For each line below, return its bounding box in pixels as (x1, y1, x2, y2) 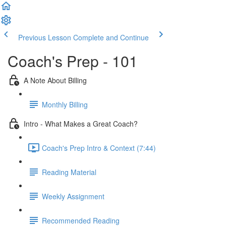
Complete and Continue (73, 32, 149, 42)
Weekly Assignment (42, 191, 104, 201)
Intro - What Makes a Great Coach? (24, 118, 138, 129)
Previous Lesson (18, 32, 71, 42)
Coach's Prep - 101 (8, 50, 138, 72)
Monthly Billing (42, 99, 88, 109)
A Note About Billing (24, 75, 87, 85)
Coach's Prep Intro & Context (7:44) (42, 142, 156, 153)
